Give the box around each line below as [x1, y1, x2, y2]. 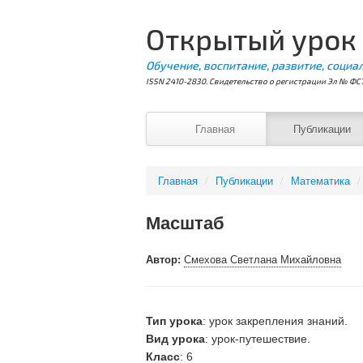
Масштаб [145, 209, 224, 235]
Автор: [145, 251, 184, 267]
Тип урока [145, 314, 203, 327]
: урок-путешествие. [204, 332, 310, 345]
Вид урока [145, 332, 205, 345]
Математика [290, 173, 350, 188]
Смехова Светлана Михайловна [183, 251, 341, 267]
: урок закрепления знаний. [202, 314, 348, 327]
